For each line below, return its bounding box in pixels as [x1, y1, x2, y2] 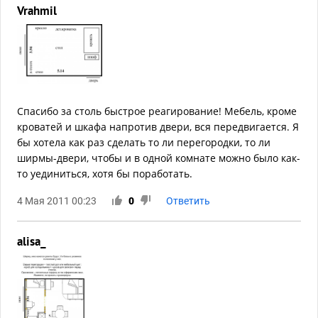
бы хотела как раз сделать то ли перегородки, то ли [17, 136, 270, 150]
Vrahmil [17, 3, 57, 18]
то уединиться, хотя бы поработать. [17, 167, 192, 181]
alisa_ [17, 234, 46, 250]
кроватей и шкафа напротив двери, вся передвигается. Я [17, 120, 299, 134]
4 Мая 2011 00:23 [17, 195, 97, 207]
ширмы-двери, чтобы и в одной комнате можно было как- [17, 151, 300, 165]
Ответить [166, 195, 210, 207]
